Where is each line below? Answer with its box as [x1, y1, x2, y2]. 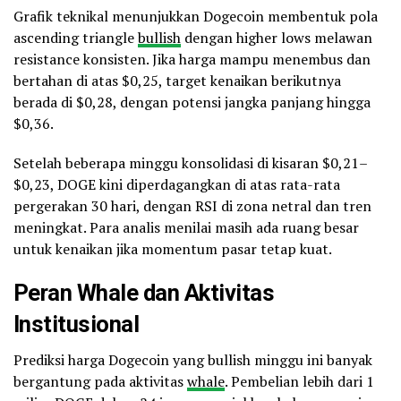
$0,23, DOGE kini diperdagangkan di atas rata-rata [13, 175, 340, 195]
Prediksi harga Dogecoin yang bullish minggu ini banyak [13, 350, 372, 371]
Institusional [13, 311, 140, 338]
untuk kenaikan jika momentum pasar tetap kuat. [13, 239, 332, 260]
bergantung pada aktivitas [13, 371, 187, 392]
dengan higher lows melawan [181, 28, 372, 48]
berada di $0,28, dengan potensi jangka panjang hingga [13, 92, 371, 113]
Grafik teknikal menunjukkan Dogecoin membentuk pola [13, 6, 378, 27]
